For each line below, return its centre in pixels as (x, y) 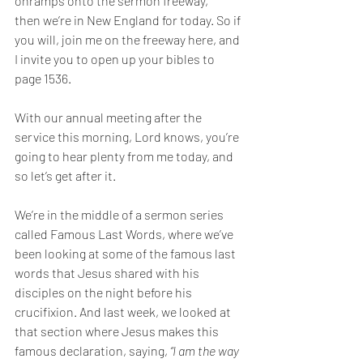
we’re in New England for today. (130, 20)
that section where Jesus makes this (118, 331)
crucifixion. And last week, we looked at (124, 312)
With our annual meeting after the (109, 117)
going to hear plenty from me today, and (125, 156)
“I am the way (206, 350)
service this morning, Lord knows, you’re (128, 137)
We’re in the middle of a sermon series (120, 214)
